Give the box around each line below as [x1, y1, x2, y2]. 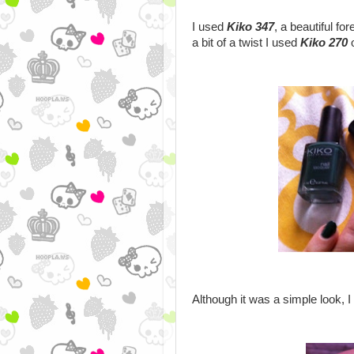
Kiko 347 [227, 20, 274, 33]
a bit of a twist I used [192, 36, 300, 49]
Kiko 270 [300, 36, 348, 49]
